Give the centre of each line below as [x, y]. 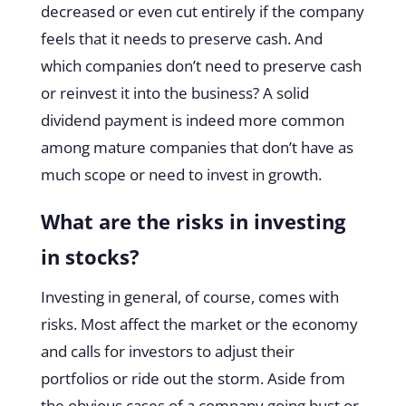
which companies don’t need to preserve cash [201, 66]
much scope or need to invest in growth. [183, 175]
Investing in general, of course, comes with [189, 297]
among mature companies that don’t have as [197, 148]
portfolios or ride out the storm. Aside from [193, 379]
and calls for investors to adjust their [167, 352]
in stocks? [90, 257]
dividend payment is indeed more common [192, 121]
